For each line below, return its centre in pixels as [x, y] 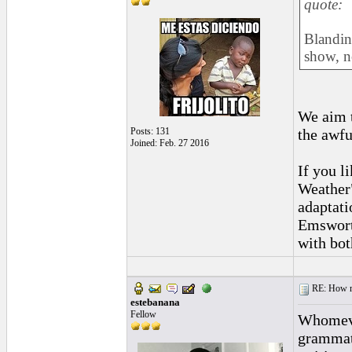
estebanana [155, 302]
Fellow [143, 314]
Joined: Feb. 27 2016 [169, 143]
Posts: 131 [150, 132]
